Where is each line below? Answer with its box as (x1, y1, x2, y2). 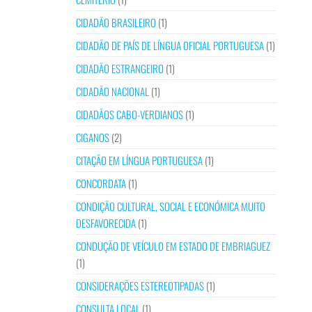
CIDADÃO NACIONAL (75, 84, 149, 99)
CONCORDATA (75, 175, 126, 191)
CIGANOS (75, 130, 109, 145)
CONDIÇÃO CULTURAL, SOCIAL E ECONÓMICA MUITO (75, 198, 265, 214)
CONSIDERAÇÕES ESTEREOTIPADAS (75, 278, 204, 293)
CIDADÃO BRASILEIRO (75, 15, 156, 30)
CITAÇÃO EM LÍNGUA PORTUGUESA (75, 153, 203, 168)
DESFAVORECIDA (75, 215, 136, 231)
